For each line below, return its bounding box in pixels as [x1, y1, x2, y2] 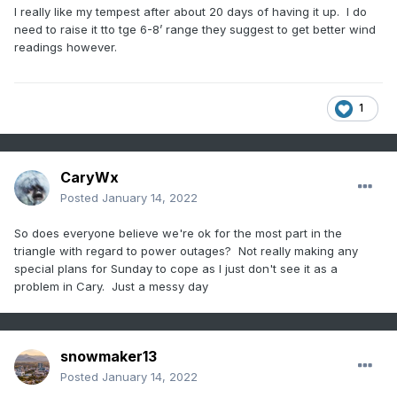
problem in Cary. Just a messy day [14, 279, 208, 294]
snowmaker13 [60, 347, 157, 366]
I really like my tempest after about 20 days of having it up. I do [14, 4, 367, 19]
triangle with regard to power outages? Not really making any [14, 244, 358, 259]
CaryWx [60, 168, 119, 187]
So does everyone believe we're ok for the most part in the [14, 226, 342, 241]
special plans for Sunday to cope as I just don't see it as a [14, 261, 338, 276]
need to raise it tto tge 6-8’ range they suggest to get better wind [14, 22, 376, 37]
